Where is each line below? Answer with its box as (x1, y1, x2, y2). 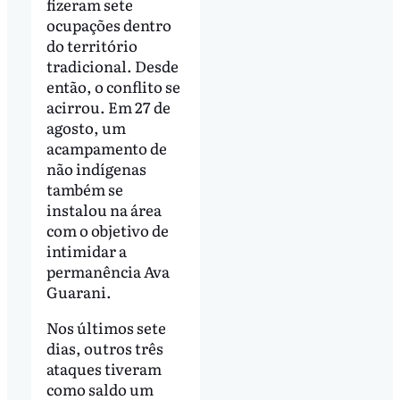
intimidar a (46, 238, 127, 262)
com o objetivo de (46, 218, 169, 241)
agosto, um (46, 115, 126, 138)
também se (46, 177, 123, 200)
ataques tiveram (46, 356, 162, 379)
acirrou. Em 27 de (46, 95, 171, 118)
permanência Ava (46, 259, 170, 282)
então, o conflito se (46, 74, 180, 97)
